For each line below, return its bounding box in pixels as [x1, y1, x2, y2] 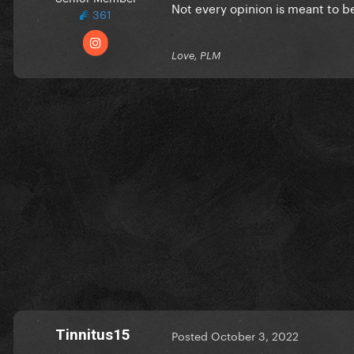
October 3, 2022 [211, 326, 299, 345]
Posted [171, 326, 211, 345]
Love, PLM [171, 48, 220, 62]
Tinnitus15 [55, 325, 130, 344]
